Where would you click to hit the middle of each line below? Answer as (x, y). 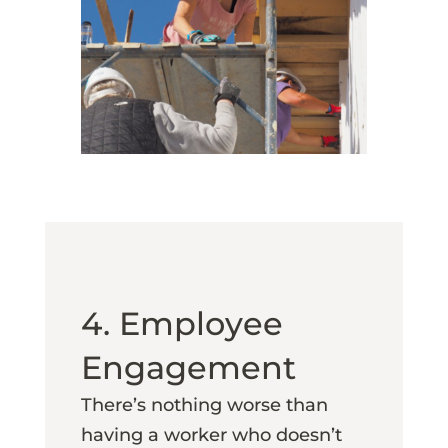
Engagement (197, 367)
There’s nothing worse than (204, 404)
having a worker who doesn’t (211, 434)
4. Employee (181, 323)
